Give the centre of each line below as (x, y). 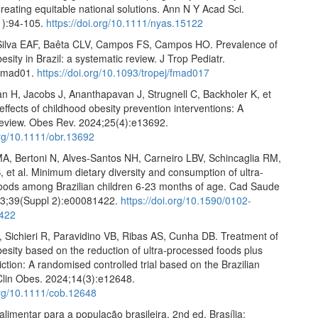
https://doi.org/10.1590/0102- (186, 200)
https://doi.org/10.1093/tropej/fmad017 (124, 72)
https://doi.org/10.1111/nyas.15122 (125, 23)
